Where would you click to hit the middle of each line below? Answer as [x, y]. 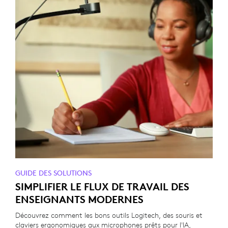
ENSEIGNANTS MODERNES [79, 199]
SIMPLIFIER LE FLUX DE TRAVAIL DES [102, 187]
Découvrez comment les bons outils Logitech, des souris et [109, 215]
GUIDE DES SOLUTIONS [53, 173]
